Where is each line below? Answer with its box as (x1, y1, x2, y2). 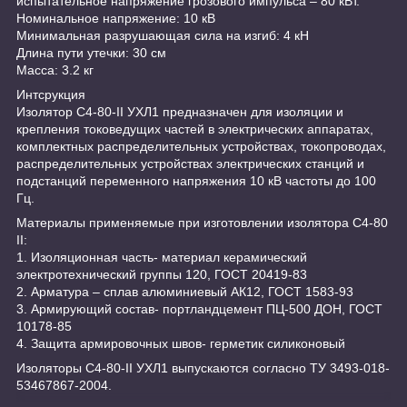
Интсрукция (16, 86, 85, 102)
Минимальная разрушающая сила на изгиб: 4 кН (16, 27, 309, 43)
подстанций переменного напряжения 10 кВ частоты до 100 (16, 173, 376, 188)
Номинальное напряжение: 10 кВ (16, 10, 215, 25)
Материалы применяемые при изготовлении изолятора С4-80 (16, 214, 388, 230)
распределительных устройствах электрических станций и (16, 155, 364, 171)
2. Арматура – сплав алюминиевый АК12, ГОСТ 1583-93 (16, 283, 353, 299)
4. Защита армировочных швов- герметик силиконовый (16, 335, 345, 351)
